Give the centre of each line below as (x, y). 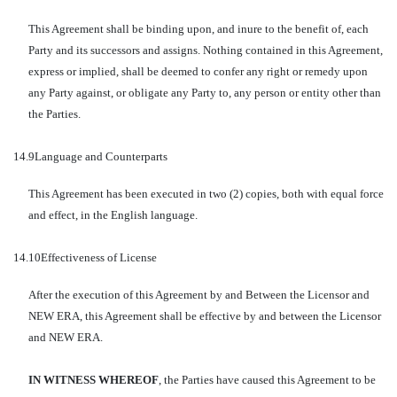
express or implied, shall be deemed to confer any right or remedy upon (198, 71)
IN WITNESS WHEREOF (93, 380)
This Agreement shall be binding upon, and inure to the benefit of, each (198, 29)
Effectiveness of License (99, 257)
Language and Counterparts (101, 156)
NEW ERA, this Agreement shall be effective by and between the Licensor (204, 316)
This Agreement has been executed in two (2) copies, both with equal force (206, 194)
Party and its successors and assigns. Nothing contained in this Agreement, (205, 50)
